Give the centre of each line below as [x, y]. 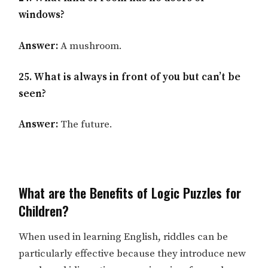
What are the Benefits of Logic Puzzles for [130, 193]
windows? [42, 15]
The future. [86, 125]
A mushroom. [90, 46]
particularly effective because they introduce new [133, 254]
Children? [44, 211]
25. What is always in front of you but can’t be [130, 77]
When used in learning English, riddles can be [124, 237]
